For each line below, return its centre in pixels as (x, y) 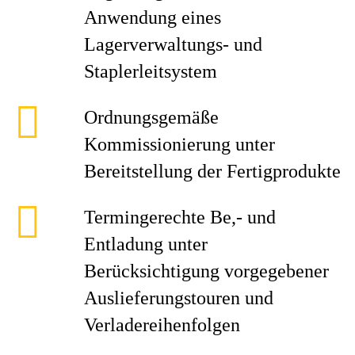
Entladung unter (146, 244)
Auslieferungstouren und (179, 298)
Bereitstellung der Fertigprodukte (212, 171)
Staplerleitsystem (151, 71)
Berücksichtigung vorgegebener (206, 271)
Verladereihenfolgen (162, 325)
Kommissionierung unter (179, 144)
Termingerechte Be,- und (180, 217)
